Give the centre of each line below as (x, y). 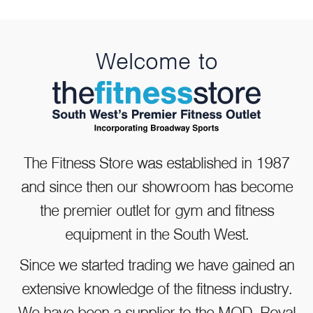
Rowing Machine (124, 143)
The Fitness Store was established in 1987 (156, 162)
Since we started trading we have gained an (156, 264)
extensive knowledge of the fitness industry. (156, 288)
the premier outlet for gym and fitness (156, 210)
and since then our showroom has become (156, 186)
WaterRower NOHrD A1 (140, 128)
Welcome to (156, 60)
